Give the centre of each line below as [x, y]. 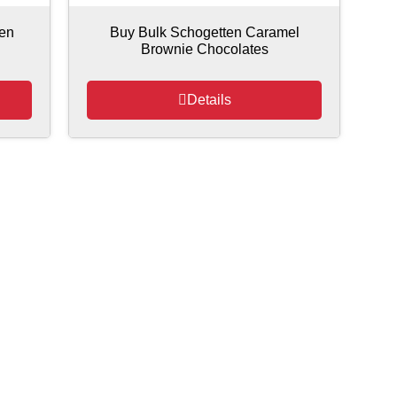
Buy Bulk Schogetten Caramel [204, 32]
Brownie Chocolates [204, 49]
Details [209, 99]
